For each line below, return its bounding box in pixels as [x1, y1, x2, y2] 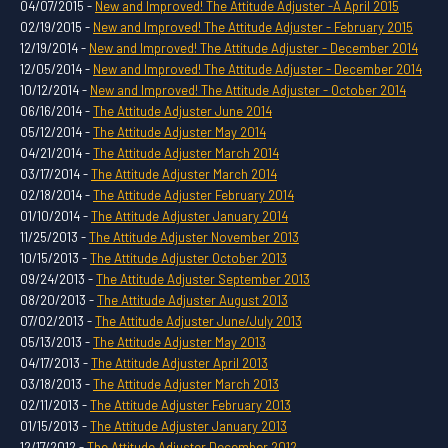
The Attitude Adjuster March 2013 [93, 375, 279, 392]
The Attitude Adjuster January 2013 [90, 417, 287, 434]
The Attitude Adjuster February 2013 [90, 396, 291, 413]
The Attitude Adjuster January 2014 [91, 207, 288, 224]
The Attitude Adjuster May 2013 [93, 333, 266, 350]
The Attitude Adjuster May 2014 [93, 123, 266, 140]
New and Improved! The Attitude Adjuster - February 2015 [93, 18, 413, 35]
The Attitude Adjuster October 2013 [90, 249, 287, 266]
